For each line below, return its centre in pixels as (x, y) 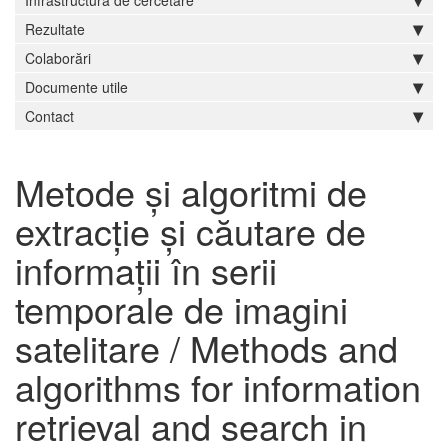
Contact (49, 116)
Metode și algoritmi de (191, 191)
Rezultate (55, 29)
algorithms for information (218, 386)
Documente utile (76, 87)
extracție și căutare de (190, 230)
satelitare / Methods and (206, 347)
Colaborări (58, 58)
